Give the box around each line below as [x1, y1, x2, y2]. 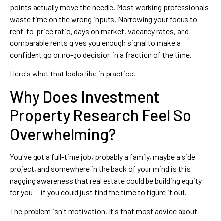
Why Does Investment [10, 86, 160, 106]
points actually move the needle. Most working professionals [10, 2, 209, 12]
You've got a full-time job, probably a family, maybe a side [10, 151, 195, 161]
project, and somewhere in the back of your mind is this [10, 163, 191, 173]
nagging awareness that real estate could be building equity [10, 175, 202, 185]
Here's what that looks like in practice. [10, 69, 135, 78]
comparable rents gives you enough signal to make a [10, 38, 181, 47]
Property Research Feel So [10, 105, 191, 124]
